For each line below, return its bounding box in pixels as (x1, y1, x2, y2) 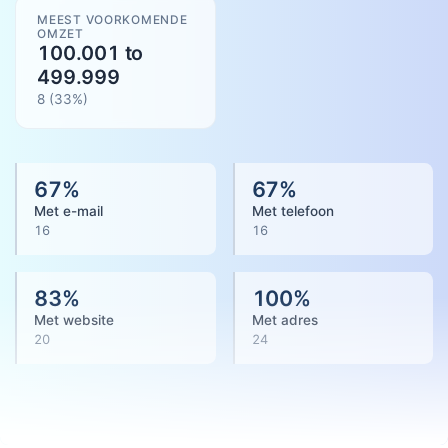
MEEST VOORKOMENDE (37, 12, 188, 28)
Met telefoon (251, 203, 334, 220)
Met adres (251, 312, 318, 329)
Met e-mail (34, 203, 103, 220)
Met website (34, 312, 114, 329)
